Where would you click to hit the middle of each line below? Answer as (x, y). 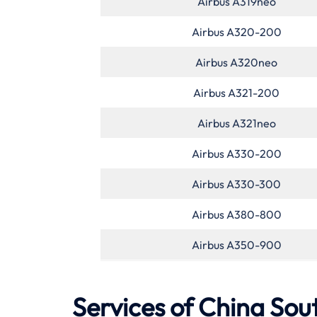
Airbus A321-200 (236, 92)
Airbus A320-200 (236, 31)
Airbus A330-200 (236, 153)
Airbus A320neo (236, 62)
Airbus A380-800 (236, 214)
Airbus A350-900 (236, 244)
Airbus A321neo (236, 123)
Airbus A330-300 (236, 184)
